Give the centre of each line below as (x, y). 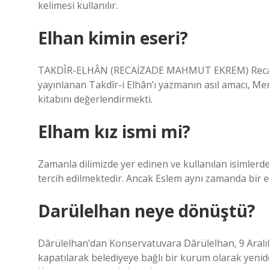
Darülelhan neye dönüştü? (147, 211)
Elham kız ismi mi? (114, 131)
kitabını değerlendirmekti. (95, 99)
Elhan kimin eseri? (113, 38)
